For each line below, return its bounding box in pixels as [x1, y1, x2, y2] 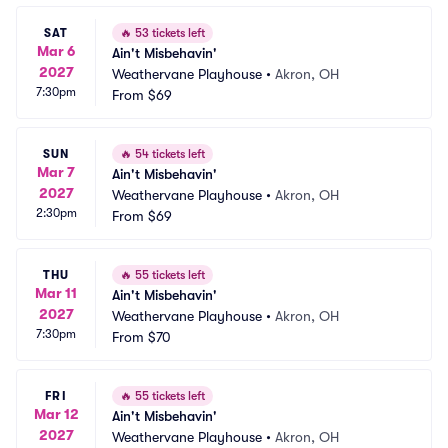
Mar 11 [35, 284, 77, 301]
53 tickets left [132, 26, 205, 40]
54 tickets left [132, 147, 205, 161]
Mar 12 [33, 405, 79, 422]
